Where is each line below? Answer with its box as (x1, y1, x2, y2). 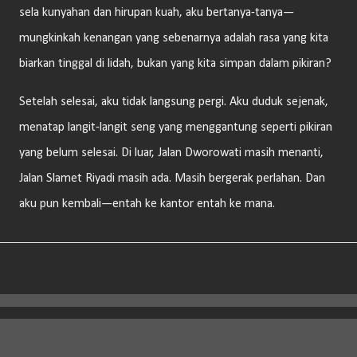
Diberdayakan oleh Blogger (118, 335, 258, 347)
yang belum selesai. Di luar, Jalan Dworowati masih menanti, (19, 147, 324, 159)
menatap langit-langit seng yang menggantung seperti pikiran (19, 121, 332, 134)
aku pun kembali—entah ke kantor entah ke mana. (19, 198, 275, 210)
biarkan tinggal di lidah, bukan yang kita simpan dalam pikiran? (19, 57, 331, 70)
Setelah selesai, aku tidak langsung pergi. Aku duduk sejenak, (19, 96, 328, 108)
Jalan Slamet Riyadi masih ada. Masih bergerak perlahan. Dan (19, 172, 325, 185)
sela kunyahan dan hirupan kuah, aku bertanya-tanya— (19, 6, 294, 19)
